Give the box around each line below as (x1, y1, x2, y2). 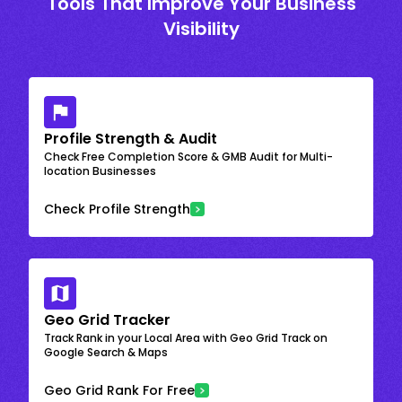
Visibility (162, 15, 240, 41)
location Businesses (44, 162, 156, 179)
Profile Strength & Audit (44, 127, 217, 149)
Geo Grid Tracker (44, 309, 170, 330)
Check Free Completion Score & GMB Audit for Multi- (44, 148, 333, 164)
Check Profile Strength (44, 199, 190, 218)
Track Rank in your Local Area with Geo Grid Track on (44, 329, 328, 345)
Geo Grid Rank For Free (44, 380, 195, 399)
